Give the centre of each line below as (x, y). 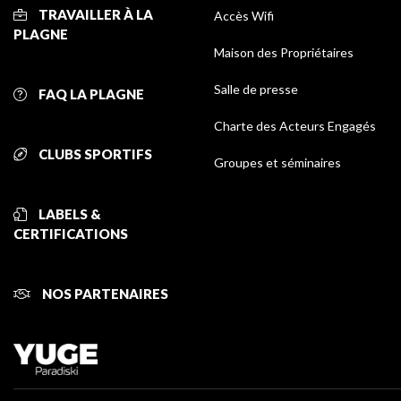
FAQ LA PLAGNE (90, 94)
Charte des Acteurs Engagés (295, 126)
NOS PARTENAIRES (104, 294)
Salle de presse (256, 90)
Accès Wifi (244, 16)
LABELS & (68, 214)
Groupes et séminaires (277, 163)
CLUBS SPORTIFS (94, 154)
